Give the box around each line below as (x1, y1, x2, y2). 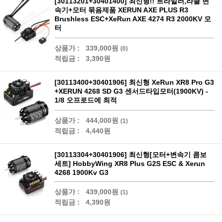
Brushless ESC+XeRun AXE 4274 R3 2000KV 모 (55, 15, 211, 23)
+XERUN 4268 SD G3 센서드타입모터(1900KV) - (55, 87, 208, 95)
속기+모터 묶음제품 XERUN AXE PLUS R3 (55, 6, 188, 14)
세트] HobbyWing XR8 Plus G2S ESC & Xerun (55, 160, 205, 167)
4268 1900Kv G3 (55, 168, 109, 176)
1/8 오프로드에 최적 (55, 96, 117, 104)
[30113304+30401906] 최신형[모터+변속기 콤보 (55, 151, 207, 159)
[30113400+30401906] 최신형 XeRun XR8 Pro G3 (55, 78, 214, 86)
